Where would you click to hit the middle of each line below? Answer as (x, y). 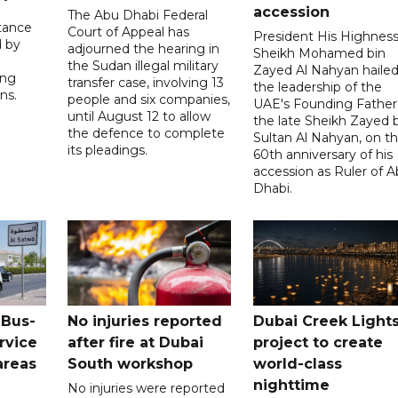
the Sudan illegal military (143, 65)
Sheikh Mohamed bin (319, 53)
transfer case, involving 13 (146, 82)
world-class (297, 363)
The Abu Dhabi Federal (138, 15)
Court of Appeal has (129, 32)
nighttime (291, 385)
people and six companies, (149, 99)
